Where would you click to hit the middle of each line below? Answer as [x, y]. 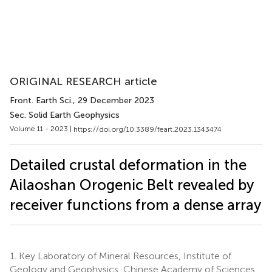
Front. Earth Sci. [41, 100]
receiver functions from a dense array [135, 205]
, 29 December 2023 [114, 100]
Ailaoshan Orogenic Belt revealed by [132, 185]
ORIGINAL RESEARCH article [83, 81]
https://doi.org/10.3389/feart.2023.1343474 [148, 129]
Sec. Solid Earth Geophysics [65, 115]
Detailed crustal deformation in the [128, 165]
